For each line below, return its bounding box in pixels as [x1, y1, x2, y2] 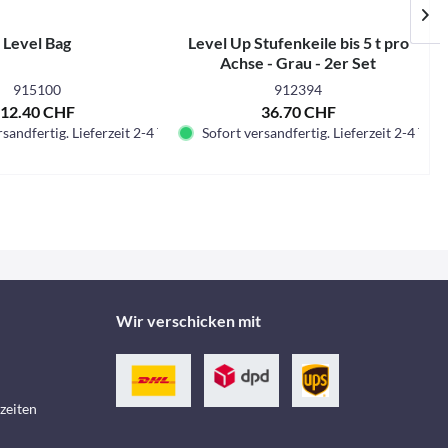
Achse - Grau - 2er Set [220, 53, 377, 72]
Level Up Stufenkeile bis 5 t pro [187, 33, 409, 52]
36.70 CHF [260, 102, 336, 121]
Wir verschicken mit [115, 311, 261, 330]
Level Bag [3, 33, 72, 52]
